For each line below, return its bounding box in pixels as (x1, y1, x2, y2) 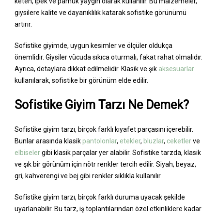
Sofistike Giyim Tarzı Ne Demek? (15, 98, 189, 112)
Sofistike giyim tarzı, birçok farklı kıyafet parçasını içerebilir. (15, 125, 193, 134)
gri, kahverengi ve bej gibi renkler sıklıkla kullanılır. (15, 172, 162, 180)
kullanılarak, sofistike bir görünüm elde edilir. (15, 77, 148, 85)
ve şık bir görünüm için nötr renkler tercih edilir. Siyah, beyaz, (15, 160, 196, 169)
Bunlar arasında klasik (15, 137, 82, 145)
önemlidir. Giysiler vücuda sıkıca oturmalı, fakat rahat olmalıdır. (15, 53, 202, 62)
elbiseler (15, 149, 40, 157)
